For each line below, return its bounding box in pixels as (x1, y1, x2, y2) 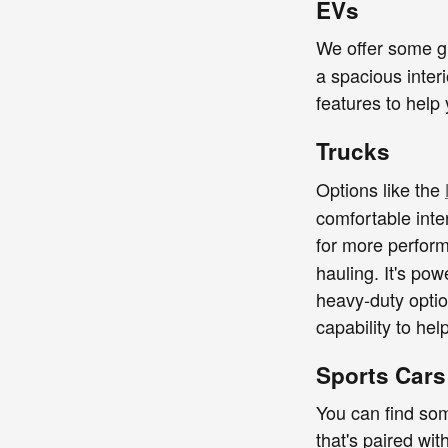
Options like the (316, 175, 445, 202)
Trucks (316, 135, 390, 168)
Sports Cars (316, 358, 446, 391)
